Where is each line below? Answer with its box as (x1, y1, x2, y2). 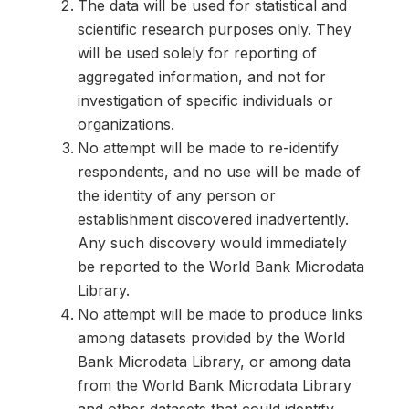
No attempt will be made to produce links (78, 304, 362, 323)
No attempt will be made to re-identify (78, 138, 339, 157)
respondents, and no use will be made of (78, 162, 361, 181)
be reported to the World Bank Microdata (78, 257, 364, 276)
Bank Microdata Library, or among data (78, 351, 351, 371)
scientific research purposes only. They (78, 19, 351, 38)
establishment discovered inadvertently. (78, 209, 349, 228)
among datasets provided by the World (78, 328, 345, 347)
